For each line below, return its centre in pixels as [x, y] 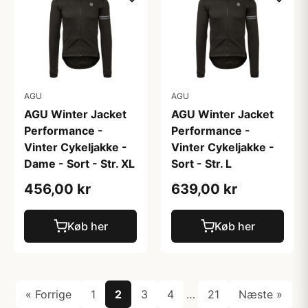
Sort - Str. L [201, 164]
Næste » [261, 294]
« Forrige [48, 294]
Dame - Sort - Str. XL [79, 164]
